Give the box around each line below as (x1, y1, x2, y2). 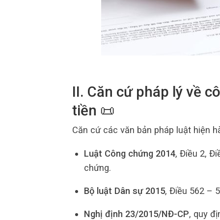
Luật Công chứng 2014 (83, 148, 175, 159)
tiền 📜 (72, 102, 114, 119)
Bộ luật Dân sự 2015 (83, 186, 165, 196)
